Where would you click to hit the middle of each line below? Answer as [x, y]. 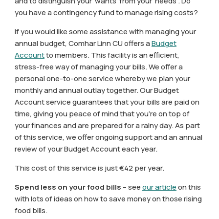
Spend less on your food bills [68, 187]
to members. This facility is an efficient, [112, 55]
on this [189, 187]
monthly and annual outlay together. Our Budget [97, 90]
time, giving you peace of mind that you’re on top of [102, 114]
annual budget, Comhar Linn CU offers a [83, 44]
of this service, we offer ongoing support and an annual [109, 137]
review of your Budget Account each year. [86, 149]
